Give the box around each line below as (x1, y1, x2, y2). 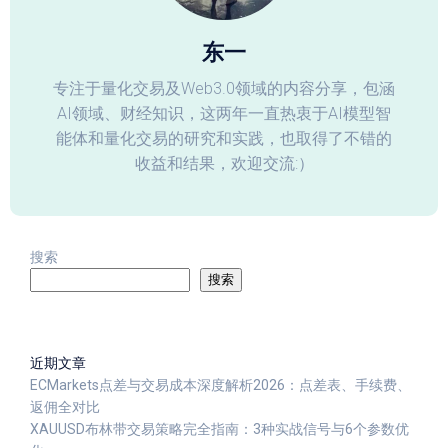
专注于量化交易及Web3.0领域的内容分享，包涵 (53, 79, 395, 98)
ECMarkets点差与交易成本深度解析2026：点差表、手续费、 (30, 377, 411, 393)
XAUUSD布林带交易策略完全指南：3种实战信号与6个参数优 (30, 421, 409, 437)
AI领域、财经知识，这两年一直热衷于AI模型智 (57, 104, 391, 123)
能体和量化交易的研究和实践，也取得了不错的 (56, 129, 392, 148)
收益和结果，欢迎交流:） (134, 154, 314, 173)
